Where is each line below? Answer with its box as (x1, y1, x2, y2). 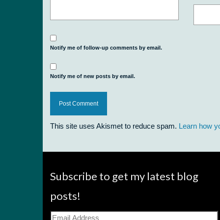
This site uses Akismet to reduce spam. (50, 121, 179, 130)
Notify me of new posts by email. (50, 73, 135, 79)
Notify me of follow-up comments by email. (50, 44, 162, 51)
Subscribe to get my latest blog (50, 169, 198, 183)
